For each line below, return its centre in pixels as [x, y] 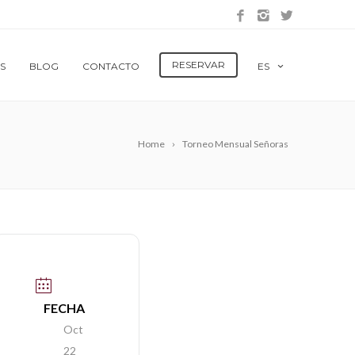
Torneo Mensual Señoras [235, 144]
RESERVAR [198, 65]
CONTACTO [111, 66]
